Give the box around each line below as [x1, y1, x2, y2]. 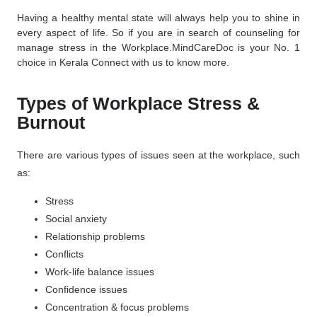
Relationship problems [45, 230, 148, 242]
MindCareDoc [171, 41, 234, 53]
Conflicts [45, 248, 83, 260]
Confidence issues [45, 283, 127, 295]
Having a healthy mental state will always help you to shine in [17, 11, 300, 23]
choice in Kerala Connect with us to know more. [17, 56, 229, 68]
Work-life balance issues [45, 265, 154, 277]
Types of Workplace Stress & [17, 93, 260, 114]
